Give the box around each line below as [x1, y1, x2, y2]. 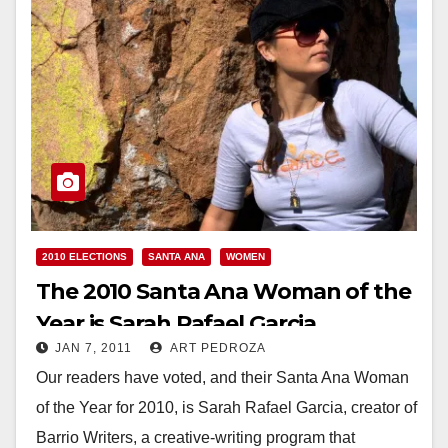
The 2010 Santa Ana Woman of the [36, 277, 411, 305]
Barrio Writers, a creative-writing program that [36, 428, 355, 446]
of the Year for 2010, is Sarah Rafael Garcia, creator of [36, 398, 417, 416]
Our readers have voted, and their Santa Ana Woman [36, 368, 409, 386]
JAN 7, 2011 [55, 340, 132, 355]
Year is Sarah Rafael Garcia [36, 309, 317, 337]
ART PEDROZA [167, 340, 266, 355]
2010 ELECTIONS [42, 250, 127, 262]
